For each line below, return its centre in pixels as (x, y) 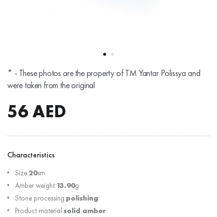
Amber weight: (36, 186)
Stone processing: (40, 198)
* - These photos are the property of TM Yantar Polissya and (104, 73)
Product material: (39, 211)
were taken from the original (51, 85)
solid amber (85, 211)
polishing (82, 198)
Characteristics (31, 155)
